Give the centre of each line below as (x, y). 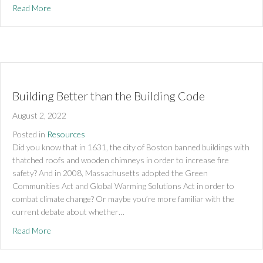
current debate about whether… (68, 211)
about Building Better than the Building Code (129, 230)
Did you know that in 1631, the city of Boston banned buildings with (131, 147)
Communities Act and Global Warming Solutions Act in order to (123, 186)
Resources (66, 134)
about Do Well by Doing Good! (105, 7)
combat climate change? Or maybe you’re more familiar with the (123, 198)
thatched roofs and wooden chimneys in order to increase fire (121, 160)
